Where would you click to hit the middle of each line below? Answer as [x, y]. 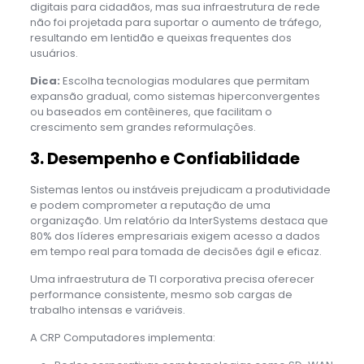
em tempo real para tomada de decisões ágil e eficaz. [175, 251]
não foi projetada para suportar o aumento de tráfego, [175, 22]
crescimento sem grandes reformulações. [143, 127]
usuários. [54, 53]
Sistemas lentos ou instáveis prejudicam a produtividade [180, 189]
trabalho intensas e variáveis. [107, 310]
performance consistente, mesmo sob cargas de [161, 294]
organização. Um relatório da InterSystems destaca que [179, 220]
